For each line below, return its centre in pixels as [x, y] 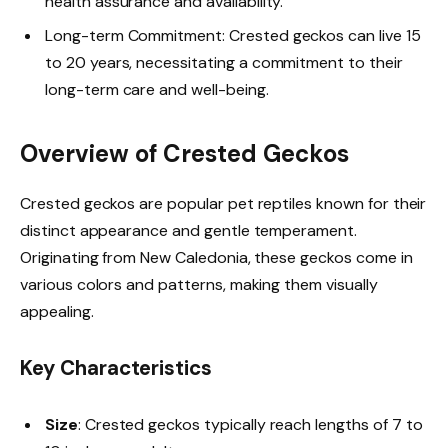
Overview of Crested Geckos [184, 153]
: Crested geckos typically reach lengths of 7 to [250, 424]
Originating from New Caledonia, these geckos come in [216, 257]
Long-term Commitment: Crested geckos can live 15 [233, 36]
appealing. [57, 311]
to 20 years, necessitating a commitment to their [224, 63]
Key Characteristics [116, 367]
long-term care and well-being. [157, 90]
